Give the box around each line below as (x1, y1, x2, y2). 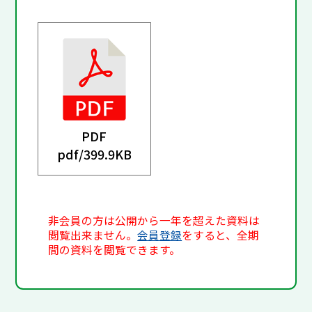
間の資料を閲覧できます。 (48, 242, 181, 258)
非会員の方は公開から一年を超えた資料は (48, 212, 260, 229)
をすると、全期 (182, 227, 260, 244)
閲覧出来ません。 (48, 227, 138, 244)
